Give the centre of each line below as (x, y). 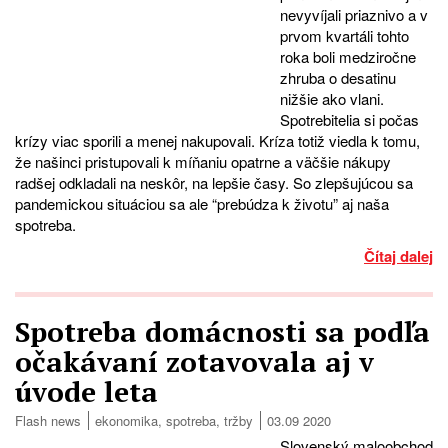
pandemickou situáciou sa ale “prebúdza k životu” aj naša (202, 203)
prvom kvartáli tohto (344, 35)
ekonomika (126, 420)
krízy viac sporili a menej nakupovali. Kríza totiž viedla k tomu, (217, 140)
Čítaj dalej (398, 255)
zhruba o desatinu (338, 77)
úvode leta (86, 391)
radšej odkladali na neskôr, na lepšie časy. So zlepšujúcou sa (214, 182)
